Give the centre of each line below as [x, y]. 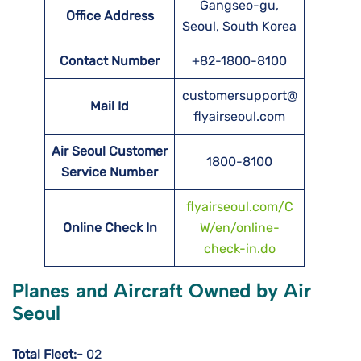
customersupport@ [239, 96]
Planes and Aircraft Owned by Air [162, 291]
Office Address [110, 16]
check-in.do [239, 249]
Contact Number [110, 61]
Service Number [110, 172]
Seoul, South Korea [239, 27]
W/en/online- [239, 228]
